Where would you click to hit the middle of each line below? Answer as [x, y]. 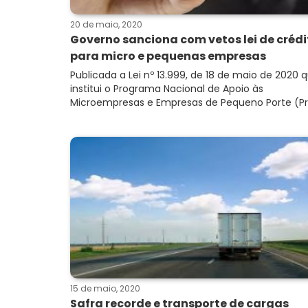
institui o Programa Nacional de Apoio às [167, 89]
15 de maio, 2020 [105, 288]
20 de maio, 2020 [106, 24]
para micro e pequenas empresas [168, 56]
